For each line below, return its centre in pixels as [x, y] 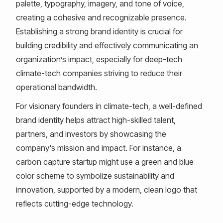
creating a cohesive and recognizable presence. [101, 17]
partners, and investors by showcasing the [91, 134]
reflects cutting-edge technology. [75, 204]
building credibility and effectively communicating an [107, 45]
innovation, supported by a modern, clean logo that [107, 190]
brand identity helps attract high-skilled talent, [96, 120]
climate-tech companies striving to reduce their [99, 73]
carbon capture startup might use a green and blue [105, 162]
